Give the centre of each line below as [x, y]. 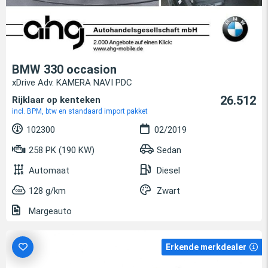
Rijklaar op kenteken [56, 100]
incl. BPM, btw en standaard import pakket [80, 111]
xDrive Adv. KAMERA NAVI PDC [72, 82]
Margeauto [49, 211]
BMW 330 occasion [64, 69]
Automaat [49, 170]
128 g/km [47, 191]
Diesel [168, 170]
